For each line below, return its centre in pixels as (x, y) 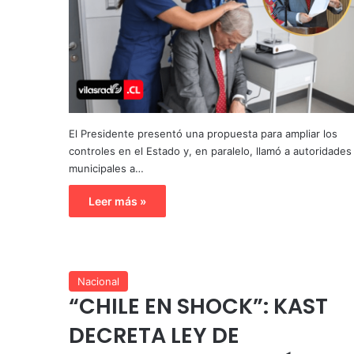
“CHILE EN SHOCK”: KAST (198, 306)
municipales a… (106, 168)
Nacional (98, 281)
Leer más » (117, 201)
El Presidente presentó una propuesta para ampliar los (203, 133)
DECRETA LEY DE (154, 335)
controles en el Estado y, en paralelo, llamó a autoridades (210, 151)
